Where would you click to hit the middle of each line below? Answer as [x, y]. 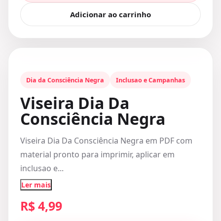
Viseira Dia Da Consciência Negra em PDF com [106, 141]
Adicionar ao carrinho [110, 14]
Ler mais [36, 185]
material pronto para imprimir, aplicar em [97, 154]
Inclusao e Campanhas [150, 80]
